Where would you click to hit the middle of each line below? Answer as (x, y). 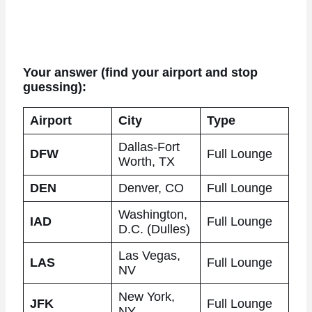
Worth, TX (146, 161)
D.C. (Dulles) (154, 229)
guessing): (54, 87)
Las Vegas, (149, 255)
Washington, (153, 214)
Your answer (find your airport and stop (140, 73)
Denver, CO (151, 188)
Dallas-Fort (149, 147)
